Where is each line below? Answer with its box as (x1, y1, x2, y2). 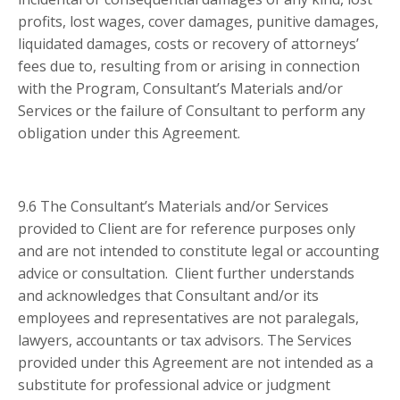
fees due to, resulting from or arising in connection (18, 56, 360, 77)
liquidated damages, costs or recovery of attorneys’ (18, 34, 359, 54)
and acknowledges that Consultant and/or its (18, 286, 319, 306)
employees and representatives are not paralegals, (18, 308, 359, 329)
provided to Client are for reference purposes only (18, 219, 355, 239)
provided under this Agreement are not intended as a (18, 353, 373, 373)
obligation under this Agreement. (18, 123, 244, 144)
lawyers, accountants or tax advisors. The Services (18, 330, 352, 351)
